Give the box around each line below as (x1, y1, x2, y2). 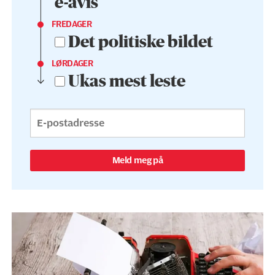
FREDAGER (51, 20, 92, 29)
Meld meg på (112, 155, 163, 166)
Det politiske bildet (68, 34, 213, 51)
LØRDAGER (51, 59, 93, 69)
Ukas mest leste (68, 73, 185, 90)
